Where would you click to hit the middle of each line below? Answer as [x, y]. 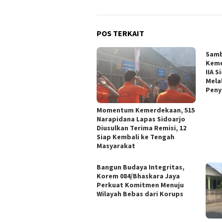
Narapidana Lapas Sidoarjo [141, 119]
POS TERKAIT [120, 33]
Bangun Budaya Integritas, [140, 167]
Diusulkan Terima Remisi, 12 [141, 128]
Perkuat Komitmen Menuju [140, 185]
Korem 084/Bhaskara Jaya [138, 176]
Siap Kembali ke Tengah [136, 137]
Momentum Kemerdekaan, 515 [146, 110]
